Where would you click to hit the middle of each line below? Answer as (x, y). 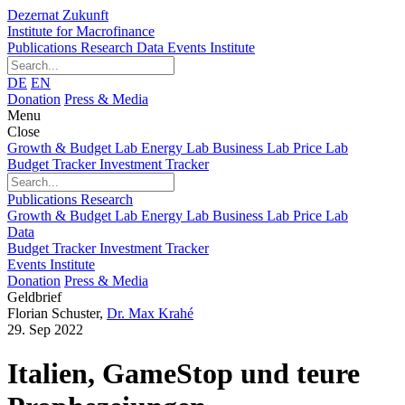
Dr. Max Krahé (150, 313)
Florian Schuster (53, 313)
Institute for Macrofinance (81, 31)
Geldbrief (34, 297)
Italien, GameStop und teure (184, 374)
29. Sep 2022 (45, 330)
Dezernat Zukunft (58, 15)
